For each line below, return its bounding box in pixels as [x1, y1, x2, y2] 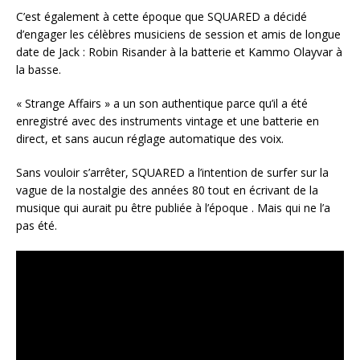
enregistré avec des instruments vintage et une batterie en [16, 113, 319, 129]
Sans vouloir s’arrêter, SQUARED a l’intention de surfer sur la [16, 165, 329, 181]
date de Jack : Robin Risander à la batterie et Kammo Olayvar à [16, 44, 342, 60]
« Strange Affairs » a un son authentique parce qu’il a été [16, 96, 308, 112]
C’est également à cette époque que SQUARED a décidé [16, 9, 307, 25]
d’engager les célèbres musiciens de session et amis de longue [16, 27, 341, 43]
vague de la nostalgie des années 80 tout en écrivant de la [16, 182, 318, 198]
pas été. [16, 218, 57, 234]
